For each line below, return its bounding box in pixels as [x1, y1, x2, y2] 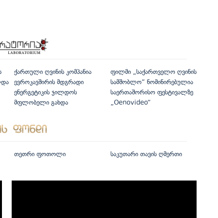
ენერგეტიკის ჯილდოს [14, 89, 77, 96]
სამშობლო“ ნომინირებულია [110, 78, 193, 86]
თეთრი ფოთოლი [14, 150, 66, 158]
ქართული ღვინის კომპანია [14, 68, 91, 76]
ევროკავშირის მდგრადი [14, 78, 84, 86]
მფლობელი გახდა [14, 99, 68, 107]
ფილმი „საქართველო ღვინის [110, 68, 197, 76]
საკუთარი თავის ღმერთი [110, 150, 182, 158]
